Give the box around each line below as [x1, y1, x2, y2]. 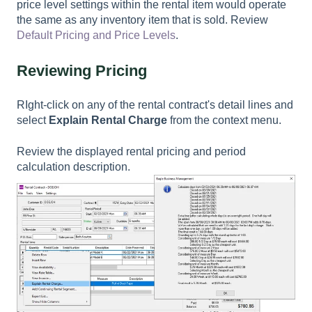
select [17, 114, 49, 127]
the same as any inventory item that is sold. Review [17, 14, 268, 26]
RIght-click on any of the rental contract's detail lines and [17, 99, 293, 111]
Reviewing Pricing [17, 61, 147, 79]
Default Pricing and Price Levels [17, 29, 175, 42]
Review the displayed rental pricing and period [17, 145, 246, 157]
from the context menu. [167, 114, 281, 127]
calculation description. [17, 160, 130, 173]
